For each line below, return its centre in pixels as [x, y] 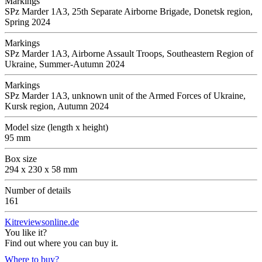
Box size [21, 158]
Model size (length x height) [56, 127]
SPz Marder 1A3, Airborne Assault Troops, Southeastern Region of [129, 53]
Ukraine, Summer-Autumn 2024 [65, 64]
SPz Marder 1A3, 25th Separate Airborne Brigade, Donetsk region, [129, 11]
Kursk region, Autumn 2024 [57, 106]
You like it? [26, 232]
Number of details [38, 190]
